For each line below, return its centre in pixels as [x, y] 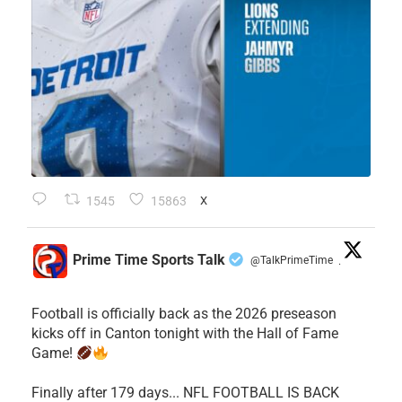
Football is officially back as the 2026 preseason [184, 314]
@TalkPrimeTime [292, 260]
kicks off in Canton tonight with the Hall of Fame [185, 334]
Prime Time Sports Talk [149, 259]
